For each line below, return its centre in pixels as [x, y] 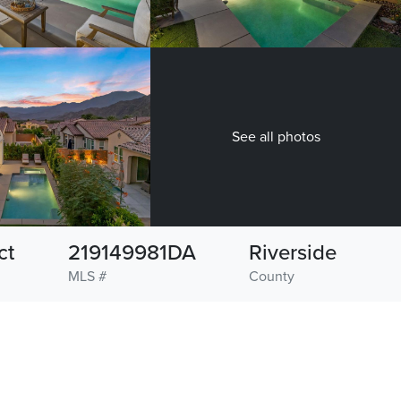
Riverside [293, 253]
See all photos [276, 137]
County [272, 277]
